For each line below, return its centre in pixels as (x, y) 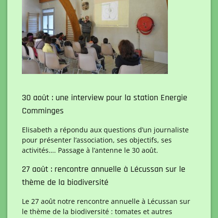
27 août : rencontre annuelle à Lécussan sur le (104, 169)
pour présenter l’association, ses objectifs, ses (97, 140)
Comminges (43, 110)
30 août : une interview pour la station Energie (105, 97)
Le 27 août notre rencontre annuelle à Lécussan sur (106, 201)
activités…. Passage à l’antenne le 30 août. (90, 150)
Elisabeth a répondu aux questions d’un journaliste (105, 129)
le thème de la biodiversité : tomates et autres (97, 211)
